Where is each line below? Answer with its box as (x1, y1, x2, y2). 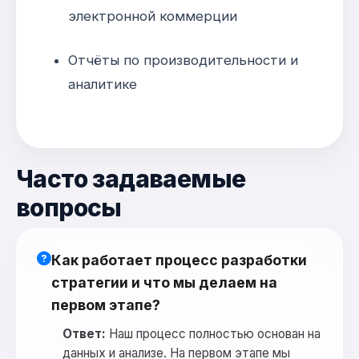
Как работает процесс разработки (51, 252, 307, 269)
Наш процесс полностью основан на (106, 326, 321, 342)
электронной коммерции (68, 8, 238, 25)
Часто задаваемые (16, 164, 246, 194)
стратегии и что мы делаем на (51, 274, 277, 292)
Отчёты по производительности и (68, 52, 299, 69)
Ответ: (63, 326, 106, 342)
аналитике (68, 76, 138, 93)
